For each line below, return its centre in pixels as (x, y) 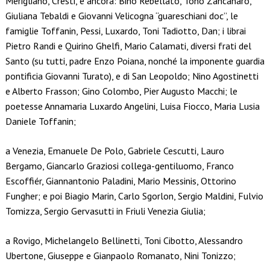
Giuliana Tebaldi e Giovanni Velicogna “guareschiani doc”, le (121, 16)
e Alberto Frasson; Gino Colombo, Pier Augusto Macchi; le (121, 91)
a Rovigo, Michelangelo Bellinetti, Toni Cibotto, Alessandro (124, 241)
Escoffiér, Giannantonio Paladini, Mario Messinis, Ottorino (121, 181)
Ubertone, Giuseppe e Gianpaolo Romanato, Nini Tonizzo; (120, 256)
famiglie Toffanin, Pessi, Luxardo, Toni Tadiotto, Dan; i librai (125, 31)
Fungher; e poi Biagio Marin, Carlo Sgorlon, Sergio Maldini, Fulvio (134, 196)
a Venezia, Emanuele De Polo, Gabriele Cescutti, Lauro (115, 151)
